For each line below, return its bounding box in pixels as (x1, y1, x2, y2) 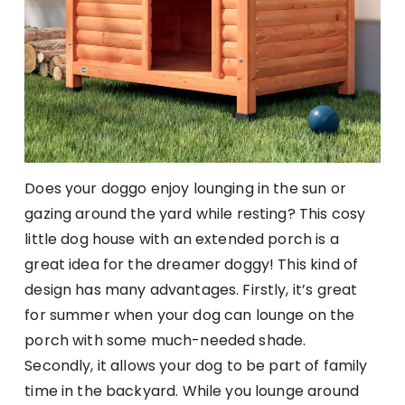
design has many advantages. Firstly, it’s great (24, 278, 358, 300)
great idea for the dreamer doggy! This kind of (24, 253, 359, 275)
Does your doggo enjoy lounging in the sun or (24, 177, 346, 199)
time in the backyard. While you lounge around (24, 380, 359, 401)
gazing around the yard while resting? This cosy (24, 202, 366, 224)
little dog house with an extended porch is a (24, 228, 339, 250)
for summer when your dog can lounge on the (24, 304, 355, 325)
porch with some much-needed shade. (24, 329, 306, 351)
